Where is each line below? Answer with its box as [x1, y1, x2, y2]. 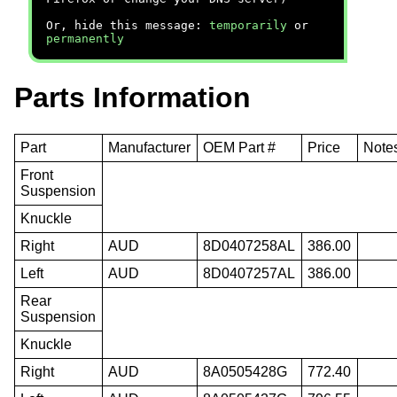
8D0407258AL [203, 237, 296, 253]
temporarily [209, 19, 287, 32]
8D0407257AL [203, 265, 296, 281]
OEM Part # [203, 139, 276, 155]
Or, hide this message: [46, 19, 209, 32]
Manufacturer [108, 139, 191, 155]
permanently [46, 32, 124, 45]
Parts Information [14, 82, 251, 114]
